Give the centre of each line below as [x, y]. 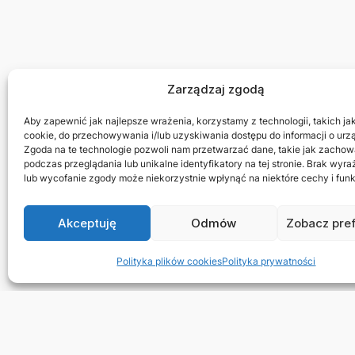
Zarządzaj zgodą [216, 89]
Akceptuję [87, 223]
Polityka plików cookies [170, 261]
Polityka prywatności [269, 261]
